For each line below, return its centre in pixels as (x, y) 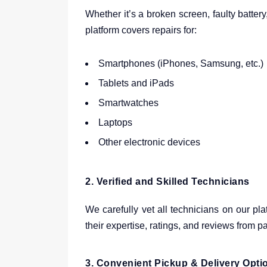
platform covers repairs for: (141, 30)
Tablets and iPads (136, 83)
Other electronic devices (149, 142)
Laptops (115, 122)
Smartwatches (128, 103)
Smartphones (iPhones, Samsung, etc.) (181, 63)
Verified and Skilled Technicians (173, 181)
